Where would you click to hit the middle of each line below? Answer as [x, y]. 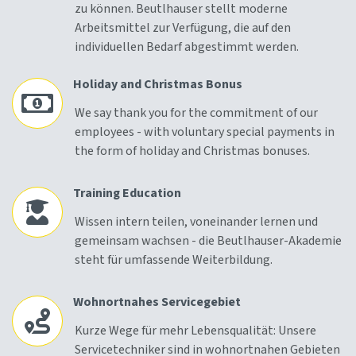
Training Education [128, 193]
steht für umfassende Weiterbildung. [174, 260]
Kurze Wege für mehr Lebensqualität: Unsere [195, 331]
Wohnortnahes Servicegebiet [157, 302]
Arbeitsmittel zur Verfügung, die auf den [183, 28]
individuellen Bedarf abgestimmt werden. [188, 47]
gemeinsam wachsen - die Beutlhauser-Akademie [208, 241]
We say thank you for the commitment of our [196, 113]
